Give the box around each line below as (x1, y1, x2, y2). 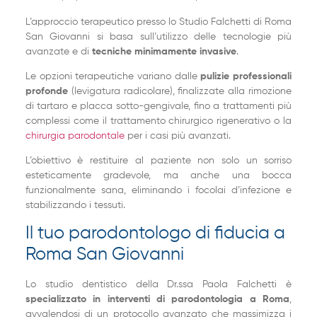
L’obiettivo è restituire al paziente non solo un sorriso (25, 156, 292, 166)
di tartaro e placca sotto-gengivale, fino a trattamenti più (25, 101, 292, 112)
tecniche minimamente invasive (91, 46, 236, 57)
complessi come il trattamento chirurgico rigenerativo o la (25, 116, 292, 127)
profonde (25, 86, 68, 97)
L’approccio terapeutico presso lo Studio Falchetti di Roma (25, 16, 292, 27)
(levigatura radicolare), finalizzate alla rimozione (67, 86, 292, 97)
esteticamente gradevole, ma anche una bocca (25, 171, 292, 181)
